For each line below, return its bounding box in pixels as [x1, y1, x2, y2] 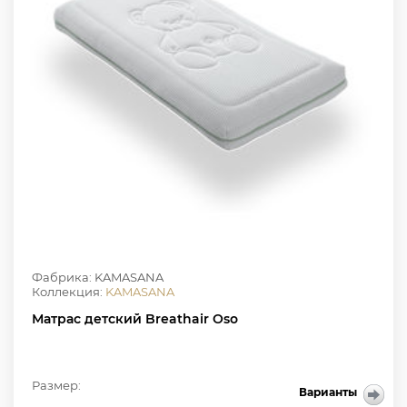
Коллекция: [32, 284, 105, 300]
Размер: [32, 378, 81, 393]
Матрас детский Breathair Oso [32, 311, 238, 328]
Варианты [299, 385, 357, 400]
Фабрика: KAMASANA [32, 270, 164, 285]
